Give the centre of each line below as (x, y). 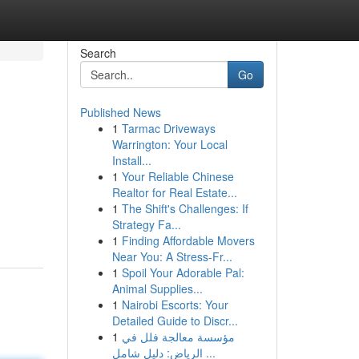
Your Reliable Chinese (177, 176)
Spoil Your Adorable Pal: (183, 272)
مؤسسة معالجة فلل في (178, 337)
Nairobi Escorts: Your (175, 305)
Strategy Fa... (146, 224)
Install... (131, 160)
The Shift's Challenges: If (185, 208)
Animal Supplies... (157, 288)
